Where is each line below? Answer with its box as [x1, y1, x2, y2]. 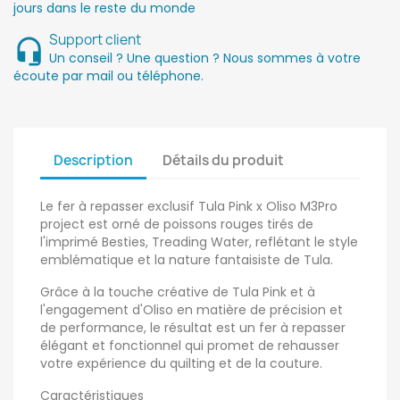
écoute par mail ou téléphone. [13, 66, 204, 85]
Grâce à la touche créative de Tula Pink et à [40, 282, 315, 301]
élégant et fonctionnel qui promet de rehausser [40, 336, 339, 354]
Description [54, 151, 133, 171]
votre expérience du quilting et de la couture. [40, 354, 322, 372]
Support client [49, 29, 141, 49]
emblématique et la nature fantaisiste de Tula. [40, 250, 333, 269]
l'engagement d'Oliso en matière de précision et [40, 300, 343, 319]
